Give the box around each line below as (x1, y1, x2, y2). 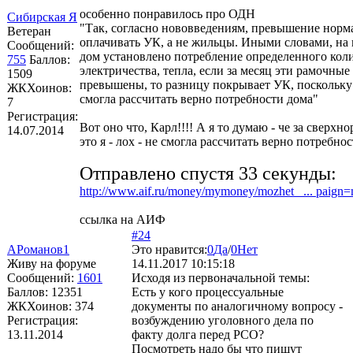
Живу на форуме (7, 256, 96, 270)
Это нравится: (132, 242, 207, 256)
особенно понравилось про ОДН (80, 6, 255, 20)
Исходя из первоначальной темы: (132, 270, 310, 284)
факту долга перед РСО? (132, 327, 264, 341)
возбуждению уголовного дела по (132, 313, 314, 327)
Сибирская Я (7, 9, 77, 24)
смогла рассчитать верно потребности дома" (80, 91, 318, 106)
